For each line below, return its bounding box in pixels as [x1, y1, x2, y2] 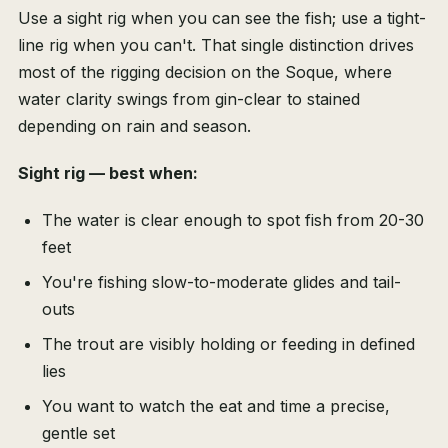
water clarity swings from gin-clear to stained [18, 89, 360, 110]
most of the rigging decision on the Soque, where [18, 62, 392, 83]
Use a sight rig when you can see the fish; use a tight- [18, 8, 426, 29]
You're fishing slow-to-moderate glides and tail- [42, 272, 401, 293]
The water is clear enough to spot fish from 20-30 [42, 210, 424, 231]
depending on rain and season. [18, 116, 251, 137]
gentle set [42, 423, 115, 444]
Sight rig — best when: [18, 163, 198, 184]
